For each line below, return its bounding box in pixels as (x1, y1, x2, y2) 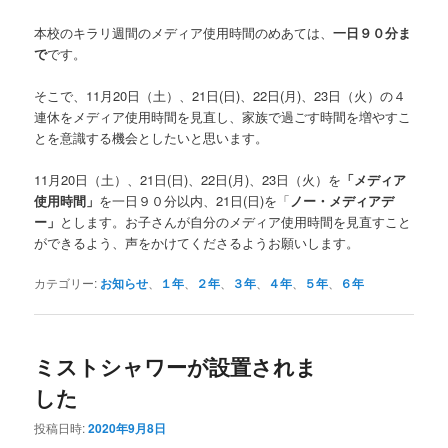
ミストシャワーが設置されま (34, 350, 318, 381)
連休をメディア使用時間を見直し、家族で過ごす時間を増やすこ (34, 107, 412, 127)
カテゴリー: (34, 274, 98, 292)
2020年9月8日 (88, 419, 167, 438)
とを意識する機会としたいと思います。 (34, 128, 269, 148)
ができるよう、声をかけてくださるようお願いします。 (34, 233, 360, 253)
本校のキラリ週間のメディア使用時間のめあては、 (34, 23, 334, 43)
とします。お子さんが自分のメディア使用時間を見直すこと (60, 212, 412, 232)
